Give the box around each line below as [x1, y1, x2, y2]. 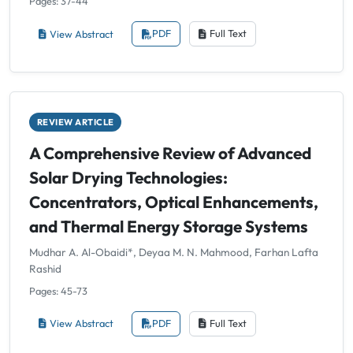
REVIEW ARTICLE [36, 117, 114, 128]
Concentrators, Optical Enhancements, [29, 191, 318, 213]
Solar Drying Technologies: [29, 167, 228, 188]
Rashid [29, 261, 61, 276]
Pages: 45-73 [29, 284, 87, 297]
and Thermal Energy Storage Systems [29, 216, 308, 237]
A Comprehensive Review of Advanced [29, 143, 311, 164]
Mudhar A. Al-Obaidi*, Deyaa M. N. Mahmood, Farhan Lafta [29, 244, 318, 259]
